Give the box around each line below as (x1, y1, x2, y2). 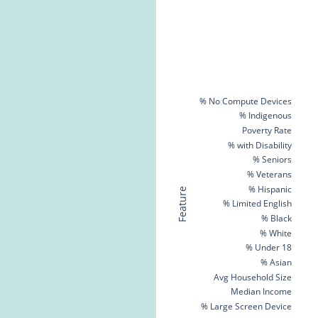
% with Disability (228, 138, 292, 151)
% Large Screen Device (201, 300, 292, 312)
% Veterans (247, 168, 292, 180)
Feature (175, 185, 189, 222)
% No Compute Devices (199, 94, 292, 107)
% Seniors (253, 153, 292, 165)
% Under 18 (246, 241, 292, 253)
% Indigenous (239, 109, 292, 121)
